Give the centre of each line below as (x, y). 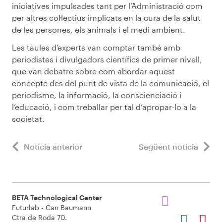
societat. (28, 118)
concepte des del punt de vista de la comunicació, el (111, 83)
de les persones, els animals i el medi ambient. (99, 29)
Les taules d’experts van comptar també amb (96, 47)
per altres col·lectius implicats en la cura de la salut (106, 17)
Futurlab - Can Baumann (52, 207)
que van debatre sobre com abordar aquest (93, 71)
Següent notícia (168, 146)
